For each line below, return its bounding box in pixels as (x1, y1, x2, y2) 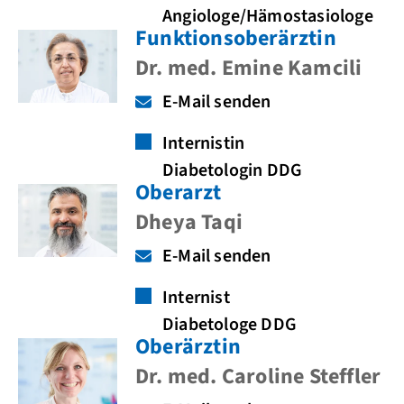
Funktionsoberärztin (135, 23, 336, 54)
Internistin (162, 131, 245, 156)
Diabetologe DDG (162, 312, 297, 337)
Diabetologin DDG (162, 158, 303, 183)
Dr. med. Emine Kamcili (135, 52, 363, 84)
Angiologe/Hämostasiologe (162, 4, 373, 29)
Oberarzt (135, 177, 222, 208)
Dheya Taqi (135, 207, 243, 238)
